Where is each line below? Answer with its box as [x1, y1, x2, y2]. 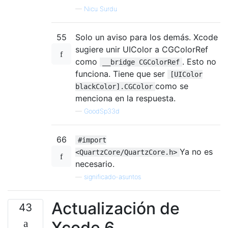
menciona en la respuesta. [75, 93, 176, 103]
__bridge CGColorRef [102, 58, 180, 66]
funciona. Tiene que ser [75, 68, 167, 79]
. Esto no [182, 56, 216, 67]
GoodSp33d [84, 107, 120, 115]
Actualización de [51, 198, 180, 218]
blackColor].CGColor [75, 82, 153, 91]
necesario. [75, 158, 115, 169]
